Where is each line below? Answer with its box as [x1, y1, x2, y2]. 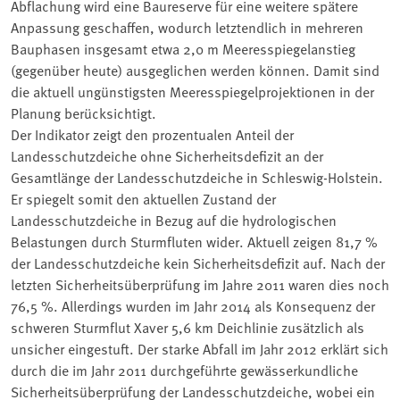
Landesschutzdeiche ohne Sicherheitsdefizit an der [11, 145, 323, 165]
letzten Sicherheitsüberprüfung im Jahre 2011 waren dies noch [11, 273, 389, 294]
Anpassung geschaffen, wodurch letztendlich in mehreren [11, 16, 363, 37]
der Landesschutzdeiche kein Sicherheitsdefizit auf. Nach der [11, 252, 385, 272]
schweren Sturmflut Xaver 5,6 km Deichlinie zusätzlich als [11, 316, 364, 337]
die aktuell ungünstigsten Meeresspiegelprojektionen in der [11, 80, 374, 101]
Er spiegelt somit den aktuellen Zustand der [11, 187, 276, 208]
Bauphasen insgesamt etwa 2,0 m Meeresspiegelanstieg [11, 37, 355, 58]
